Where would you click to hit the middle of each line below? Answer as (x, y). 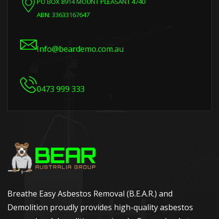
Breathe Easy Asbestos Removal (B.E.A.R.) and (90, 194)
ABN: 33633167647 (63, 15)
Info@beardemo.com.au (80, 49)
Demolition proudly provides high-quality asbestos (100, 207)
